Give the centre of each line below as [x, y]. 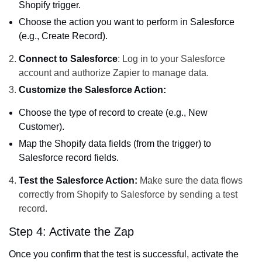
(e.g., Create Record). [63, 36]
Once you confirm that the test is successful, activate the [124, 254]
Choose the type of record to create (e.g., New [113, 113]
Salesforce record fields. [69, 158]
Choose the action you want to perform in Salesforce [127, 22]
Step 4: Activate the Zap [71, 232]
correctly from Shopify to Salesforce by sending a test [128, 195]
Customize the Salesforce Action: [92, 90]
